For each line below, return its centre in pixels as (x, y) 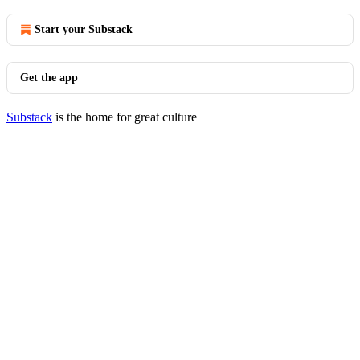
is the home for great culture (125, 117)
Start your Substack (84, 29)
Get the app (49, 78)
